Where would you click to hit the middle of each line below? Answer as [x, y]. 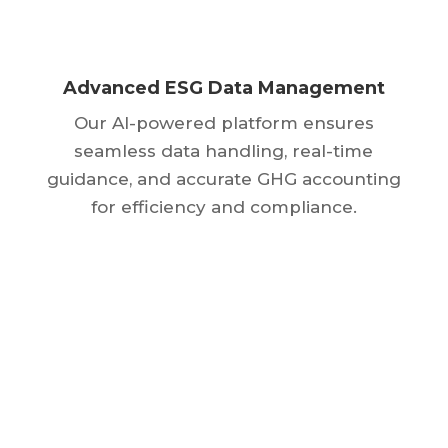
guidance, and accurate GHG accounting [223, 178]
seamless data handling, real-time [224, 150]
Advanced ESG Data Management [223, 87]
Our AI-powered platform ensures [223, 122]
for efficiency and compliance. [223, 206]
